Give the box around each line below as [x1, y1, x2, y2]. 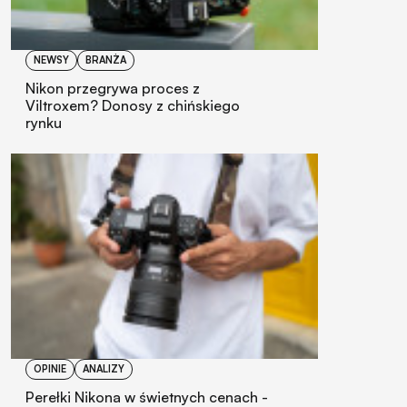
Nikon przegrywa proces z [25, 79, 200, 98]
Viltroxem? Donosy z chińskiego [25, 96, 240, 115]
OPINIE [34, 362, 66, 375]
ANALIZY [83, 362, 124, 375]
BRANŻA [85, 54, 126, 67]
